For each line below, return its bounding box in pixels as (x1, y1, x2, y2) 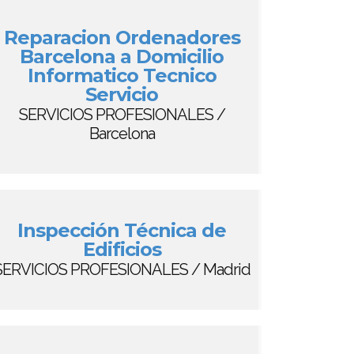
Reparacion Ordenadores (3, 26, 240, 49)
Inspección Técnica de (17, 219, 226, 242)
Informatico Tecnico (27, 64, 217, 87)
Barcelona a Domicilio (20, 45, 224, 68)
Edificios (82, 238, 161, 261)
